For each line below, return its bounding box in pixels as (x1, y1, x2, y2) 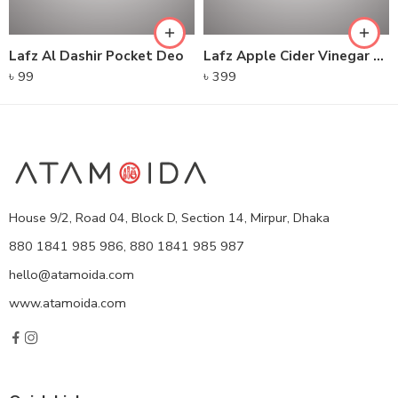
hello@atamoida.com (9, 266, 134, 284)
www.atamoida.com (9, 294, 126, 313)
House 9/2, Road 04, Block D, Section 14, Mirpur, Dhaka (9, 209, 330, 227)
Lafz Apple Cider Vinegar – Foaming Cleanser (373, 47, 384, 66)
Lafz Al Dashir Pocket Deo (9, 47, 184, 66)
